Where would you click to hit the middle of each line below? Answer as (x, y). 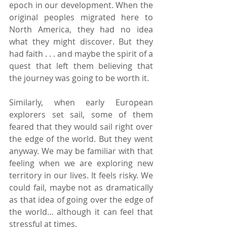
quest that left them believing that (81, 66)
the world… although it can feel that (81, 212)
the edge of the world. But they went (81, 139)
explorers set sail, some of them (81, 114)
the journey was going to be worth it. (79, 78)
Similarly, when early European (81, 102)
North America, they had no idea (81, 29)
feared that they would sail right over (81, 126)
